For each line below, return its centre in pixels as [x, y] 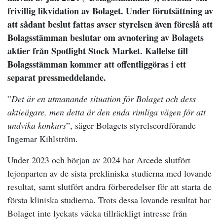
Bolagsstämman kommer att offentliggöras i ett [97, 64]
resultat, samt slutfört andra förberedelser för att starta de [110, 186]
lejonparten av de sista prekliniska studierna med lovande [110, 173]
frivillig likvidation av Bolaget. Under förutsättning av [110, 11]
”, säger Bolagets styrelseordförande [131, 125]
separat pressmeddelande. [57, 77]
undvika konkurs [37, 125]
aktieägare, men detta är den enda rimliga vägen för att [107, 112]
